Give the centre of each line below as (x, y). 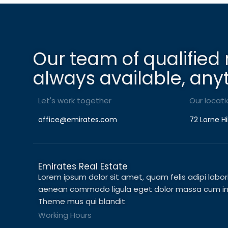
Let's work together (75, 101)
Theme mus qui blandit (82, 201)
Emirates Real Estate (83, 166)
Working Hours (65, 215)
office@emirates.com (78, 120)
